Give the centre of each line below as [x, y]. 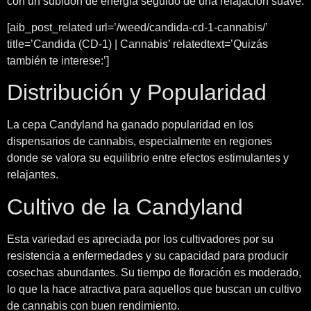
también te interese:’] [58, 60]
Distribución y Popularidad [137, 93]
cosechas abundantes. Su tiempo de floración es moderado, [154, 272]
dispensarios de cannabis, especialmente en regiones [140, 142]
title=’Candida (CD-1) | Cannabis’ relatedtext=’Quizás [137, 44]
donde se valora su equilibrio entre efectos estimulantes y [148, 158]
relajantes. [33, 175]
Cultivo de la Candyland [125, 207]
